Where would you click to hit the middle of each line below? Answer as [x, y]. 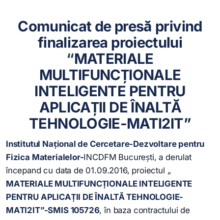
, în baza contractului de [145, 210]
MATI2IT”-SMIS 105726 [53, 210]
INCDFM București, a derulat [137, 157]
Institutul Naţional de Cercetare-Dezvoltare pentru [105, 144]
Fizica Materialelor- [45, 157]
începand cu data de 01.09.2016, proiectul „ [88, 170]
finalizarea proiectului [110, 42]
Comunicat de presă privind [110, 26]
